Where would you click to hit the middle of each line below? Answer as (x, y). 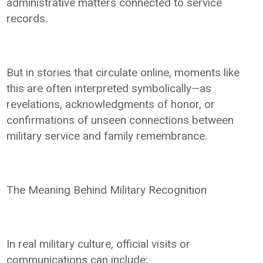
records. (27, 19)
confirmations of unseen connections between (120, 120)
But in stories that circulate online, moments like (123, 73)
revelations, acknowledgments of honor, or (111, 104)
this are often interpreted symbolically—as (109, 89)
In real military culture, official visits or (99, 244)
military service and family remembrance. (107, 136)
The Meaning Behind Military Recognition (107, 190)
